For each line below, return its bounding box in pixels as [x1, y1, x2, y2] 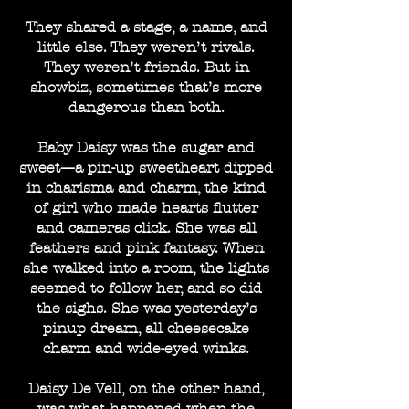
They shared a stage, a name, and [25, 18, 267, 36]
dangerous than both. [68, 99, 225, 116]
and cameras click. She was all [36, 219, 257, 236]
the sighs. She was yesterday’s [36, 299, 257, 317]
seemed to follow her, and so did [30, 279, 262, 297]
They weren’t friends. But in [43, 58, 249, 76]
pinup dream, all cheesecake [43, 320, 249, 337]
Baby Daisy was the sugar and [37, 139, 255, 156]
